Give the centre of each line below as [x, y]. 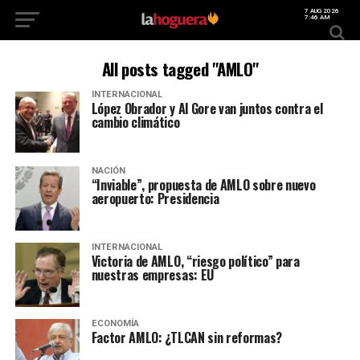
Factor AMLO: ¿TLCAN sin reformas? [187, 337]
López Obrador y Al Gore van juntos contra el [207, 108]
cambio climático [135, 122]
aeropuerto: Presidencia [155, 198]
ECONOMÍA [115, 323]
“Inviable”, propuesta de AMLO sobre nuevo [203, 185]
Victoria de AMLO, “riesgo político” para [195, 261]
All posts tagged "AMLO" [180, 69]
